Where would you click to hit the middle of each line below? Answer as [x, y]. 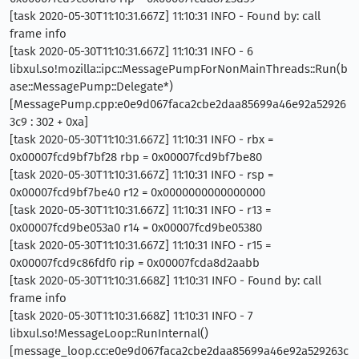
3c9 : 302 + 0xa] [49, 121]
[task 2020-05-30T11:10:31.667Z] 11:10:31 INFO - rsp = [141, 174]
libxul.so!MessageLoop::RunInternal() [109, 333]
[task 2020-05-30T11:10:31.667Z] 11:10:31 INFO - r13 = [140, 210]
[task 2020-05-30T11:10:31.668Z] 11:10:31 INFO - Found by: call [165, 280]
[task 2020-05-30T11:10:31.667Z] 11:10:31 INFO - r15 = [140, 245]
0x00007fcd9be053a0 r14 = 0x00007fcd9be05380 [136, 227]
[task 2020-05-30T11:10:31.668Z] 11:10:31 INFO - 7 [131, 315]
